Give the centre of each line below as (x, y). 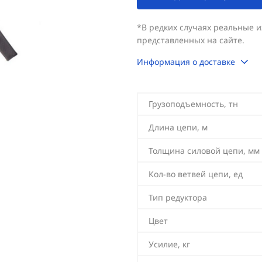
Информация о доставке (186, 62)
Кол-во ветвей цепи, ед (196, 174)
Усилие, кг (169, 244)
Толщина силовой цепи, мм (204, 151)
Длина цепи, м (178, 127)
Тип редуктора (178, 197)
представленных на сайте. (191, 40)
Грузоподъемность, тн (193, 104)
